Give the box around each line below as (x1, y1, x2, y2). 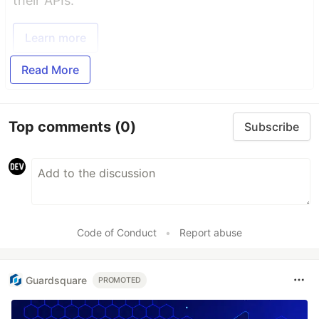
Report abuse (179, 226, 242, 239)
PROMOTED (98, 275, 142, 285)
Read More (21, 63, 79, 78)
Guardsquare (26, 273, 87, 286)
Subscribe (244, 120, 299, 135)
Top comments (9, 117, 115, 135)
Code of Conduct (77, 226, 157, 239)
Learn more (25, 31, 86, 46)
